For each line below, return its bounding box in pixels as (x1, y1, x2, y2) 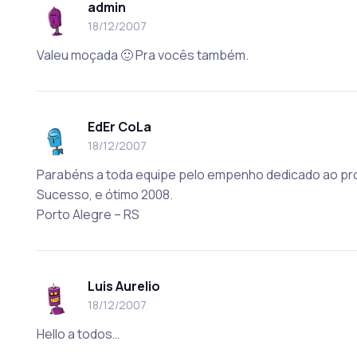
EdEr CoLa (87, 117, 151, 135)
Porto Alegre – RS (36, 206, 139, 223)
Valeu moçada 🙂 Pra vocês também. (36, 46, 249, 64)
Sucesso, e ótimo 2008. (36, 186, 173, 203)
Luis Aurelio (87, 277, 160, 295)
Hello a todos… (36, 325, 120, 343)
